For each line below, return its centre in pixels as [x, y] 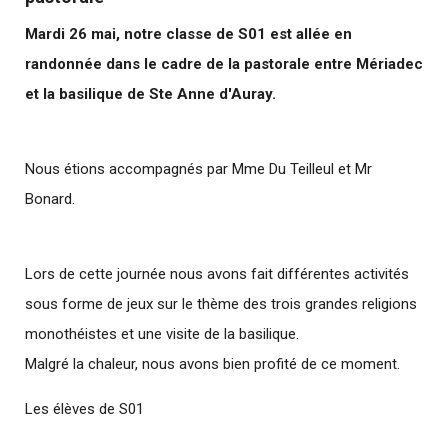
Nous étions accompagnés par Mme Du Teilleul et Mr [198, 169]
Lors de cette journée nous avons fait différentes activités [217, 274]
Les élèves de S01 [84, 409]
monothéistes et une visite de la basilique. [162, 334]
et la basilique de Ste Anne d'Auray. [150, 94]
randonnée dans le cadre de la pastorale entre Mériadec [224, 64]
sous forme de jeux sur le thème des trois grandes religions [221, 304]
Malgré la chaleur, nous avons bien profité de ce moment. [212, 364]
